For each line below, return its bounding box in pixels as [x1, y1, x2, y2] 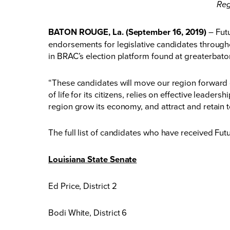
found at [149, 49, 185, 62]
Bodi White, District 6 [48, 206, 127, 218]
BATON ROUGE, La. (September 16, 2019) [48, 25, 209, 38]
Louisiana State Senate [48, 152, 137, 165]
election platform [86, 49, 149, 62]
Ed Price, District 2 [48, 180, 117, 192]
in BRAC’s [48, 49, 86, 62]
